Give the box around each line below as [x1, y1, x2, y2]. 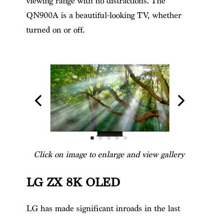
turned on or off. [26, 24, 85, 35]
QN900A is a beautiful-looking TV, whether [26, 10, 182, 20]
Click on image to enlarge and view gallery [33, 149, 184, 160]
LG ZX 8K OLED [26, 175, 120, 191]
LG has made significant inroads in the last [26, 203, 180, 214]
